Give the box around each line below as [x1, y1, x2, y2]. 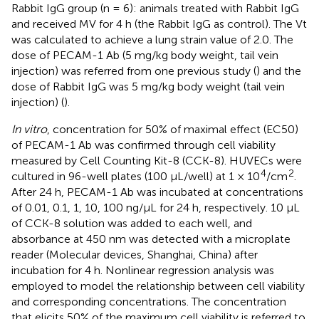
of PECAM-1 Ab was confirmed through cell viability [11, 137, 276, 152]
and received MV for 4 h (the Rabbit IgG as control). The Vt [11, 16, 307, 31]
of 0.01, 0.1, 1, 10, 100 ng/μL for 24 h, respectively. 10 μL [11, 200, 300, 214]
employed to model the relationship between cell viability [11, 278, 305, 293]
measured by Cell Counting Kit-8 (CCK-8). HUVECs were [11, 153, 302, 167]
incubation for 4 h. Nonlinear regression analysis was [11, 263, 274, 277]
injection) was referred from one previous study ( [11, 63, 256, 78]
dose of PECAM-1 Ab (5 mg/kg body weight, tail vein [11, 48, 278, 62]
